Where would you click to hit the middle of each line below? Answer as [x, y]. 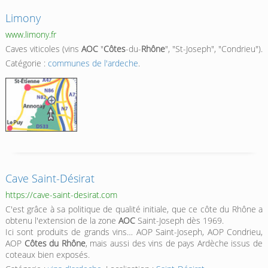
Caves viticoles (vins [43, 49]
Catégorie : [26, 63]
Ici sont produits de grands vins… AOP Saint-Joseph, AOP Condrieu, [134, 232]
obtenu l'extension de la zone [62, 221]
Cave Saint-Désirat [50, 179]
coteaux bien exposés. [47, 255]
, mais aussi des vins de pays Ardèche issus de [174, 243]
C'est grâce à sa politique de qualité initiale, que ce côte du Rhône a [134, 209]
